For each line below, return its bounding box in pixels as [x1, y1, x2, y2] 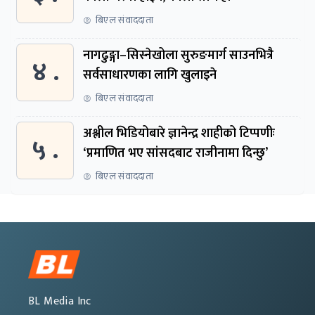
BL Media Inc [28, 291, 91, 311]
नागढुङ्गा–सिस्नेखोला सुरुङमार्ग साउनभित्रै [83, 44, 274, 66]
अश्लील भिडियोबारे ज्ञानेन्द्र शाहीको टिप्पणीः [83, 122, 275, 144]
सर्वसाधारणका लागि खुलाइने [83, 64, 217, 86]
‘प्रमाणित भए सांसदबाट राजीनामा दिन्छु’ [83, 142, 268, 164]
